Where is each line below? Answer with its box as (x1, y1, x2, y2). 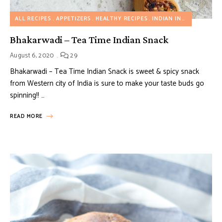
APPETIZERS (55, 14, 92, 24)
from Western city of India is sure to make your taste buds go (10, 77, 204, 90)
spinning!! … (10, 89, 45, 102)
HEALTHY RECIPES (95, 14, 148, 24)
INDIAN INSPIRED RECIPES (152, 14, 181, 24)
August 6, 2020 (10, 51, 54, 61)
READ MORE (10, 112, 43, 121)
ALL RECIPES (15, 14, 52, 24)
